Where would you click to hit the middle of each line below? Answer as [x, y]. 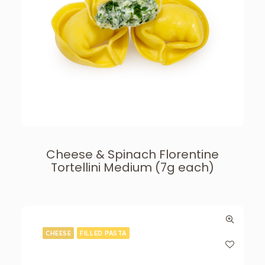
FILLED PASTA [103, 233]
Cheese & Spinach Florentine [132, 154]
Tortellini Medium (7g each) [132, 167]
